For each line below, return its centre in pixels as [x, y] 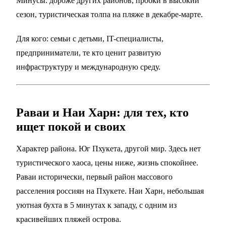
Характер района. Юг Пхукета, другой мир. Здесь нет [108, 149]
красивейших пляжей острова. [69, 219]
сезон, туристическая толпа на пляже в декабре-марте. [109, 15]
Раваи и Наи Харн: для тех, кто [102, 113]
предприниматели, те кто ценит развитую [89, 53]
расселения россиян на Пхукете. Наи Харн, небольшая [110, 191]
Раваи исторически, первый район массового [94, 177]
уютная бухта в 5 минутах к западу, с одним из [96, 205]
